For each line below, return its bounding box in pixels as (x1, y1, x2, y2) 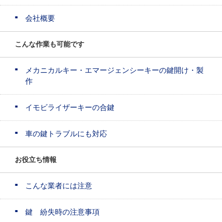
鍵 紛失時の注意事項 (25, 208, 100, 217)
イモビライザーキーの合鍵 (25, 103, 114, 112)
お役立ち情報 (15, 156, 56, 164)
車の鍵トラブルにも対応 (25, 129, 107, 138)
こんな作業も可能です (15, 40, 84, 49)
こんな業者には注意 (25, 181, 92, 190)
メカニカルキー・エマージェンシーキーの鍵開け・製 (25, 66, 204, 75)
